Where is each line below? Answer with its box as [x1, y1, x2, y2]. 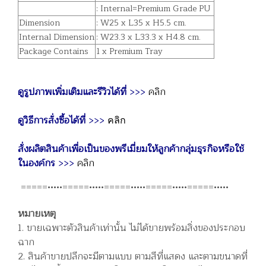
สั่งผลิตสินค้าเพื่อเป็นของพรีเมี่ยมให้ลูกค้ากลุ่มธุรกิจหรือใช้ [18, 141, 244, 157]
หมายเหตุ [18, 205, 56, 221]
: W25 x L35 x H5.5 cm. [96, 15, 186, 30]
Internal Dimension [19, 30, 94, 44]
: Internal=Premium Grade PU [96, 1, 211, 15]
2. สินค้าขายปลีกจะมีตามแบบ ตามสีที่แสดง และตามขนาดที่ [18, 248, 248, 264]
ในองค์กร [18, 155, 55, 171]
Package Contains [19, 44, 88, 58]
